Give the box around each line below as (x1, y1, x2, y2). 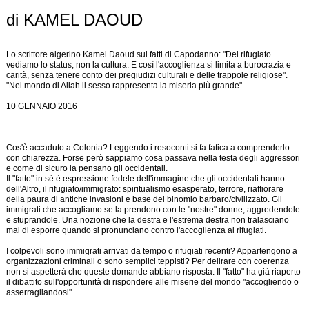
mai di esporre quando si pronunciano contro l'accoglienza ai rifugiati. (6, 225, 266, 235)
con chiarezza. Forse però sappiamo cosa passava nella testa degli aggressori (6, 152, 300, 163)
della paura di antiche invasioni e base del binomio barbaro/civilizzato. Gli (6, 194, 282, 204)
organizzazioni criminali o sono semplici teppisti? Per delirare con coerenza (6, 256, 289, 266)
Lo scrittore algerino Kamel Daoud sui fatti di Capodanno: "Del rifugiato (6, 49, 271, 59)
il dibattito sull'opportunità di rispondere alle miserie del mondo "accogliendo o (6, 277, 299, 287)
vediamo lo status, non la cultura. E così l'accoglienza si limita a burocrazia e (6, 59, 291, 70)
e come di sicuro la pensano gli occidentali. (6, 163, 168, 173)
